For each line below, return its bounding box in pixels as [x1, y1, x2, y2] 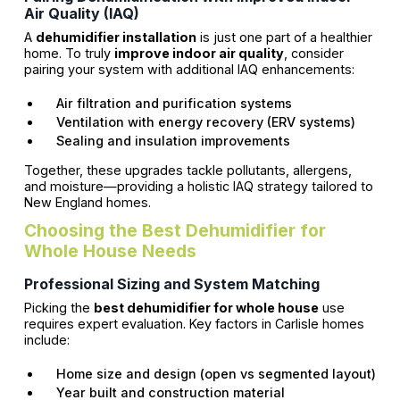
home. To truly [23, 45, 114, 61]
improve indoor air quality [113, 45, 284, 61]
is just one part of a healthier [196, 29, 372, 45]
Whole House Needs [23, 240, 196, 262]
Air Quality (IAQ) [23, 4, 139, 22]
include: [23, 332, 70, 347]
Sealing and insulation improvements [48, 132, 290, 148]
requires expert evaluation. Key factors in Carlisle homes [23, 316, 364, 331]
